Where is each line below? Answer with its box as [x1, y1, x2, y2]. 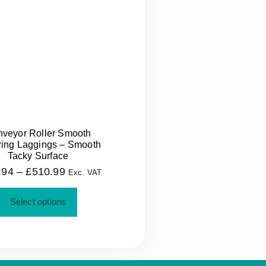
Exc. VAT [68, 168, 102, 178]
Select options [9, 197, 66, 207]
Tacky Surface [7, 151, 69, 161]
